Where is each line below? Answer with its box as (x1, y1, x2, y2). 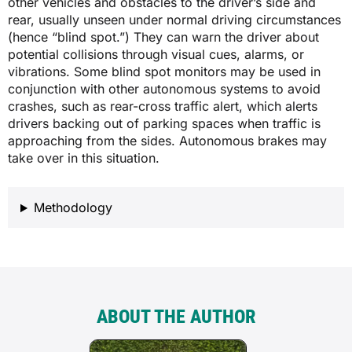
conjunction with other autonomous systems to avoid (8, 81, 321, 97)
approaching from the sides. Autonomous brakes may (8, 133, 327, 149)
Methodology (33, 200, 112, 216)
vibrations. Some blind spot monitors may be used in (8, 64, 321, 80)
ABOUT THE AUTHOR (97, 306, 255, 328)
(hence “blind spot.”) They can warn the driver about (8, 29, 319, 46)
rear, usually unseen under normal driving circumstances (8, 12, 341, 28)
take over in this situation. (8, 150, 159, 167)
